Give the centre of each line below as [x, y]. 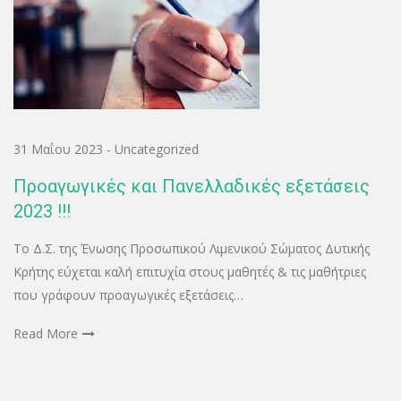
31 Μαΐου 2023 [58, 149]
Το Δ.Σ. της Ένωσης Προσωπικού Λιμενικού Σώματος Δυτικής [192, 249]
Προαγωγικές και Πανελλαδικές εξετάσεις [192, 187]
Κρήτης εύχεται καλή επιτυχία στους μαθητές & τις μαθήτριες [190, 272]
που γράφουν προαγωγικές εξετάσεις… [128, 295]
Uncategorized [157, 149]
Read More [46, 334]
